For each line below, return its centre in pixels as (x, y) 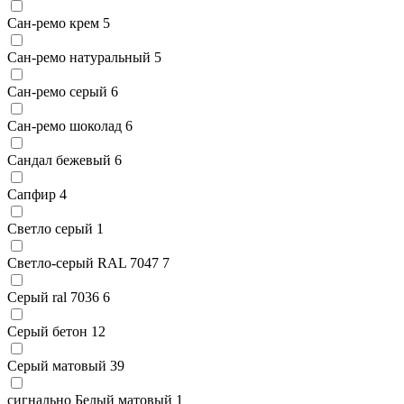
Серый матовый (57, 365)
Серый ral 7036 (53, 297)
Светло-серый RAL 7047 (83, 262)
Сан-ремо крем (53, 23)
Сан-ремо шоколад (64, 125)
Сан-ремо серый (57, 91)
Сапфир (32, 194)
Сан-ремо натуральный (79, 57)
